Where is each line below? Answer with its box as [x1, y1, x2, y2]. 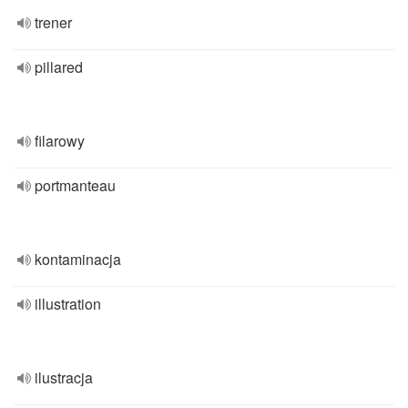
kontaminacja [35, 249, 121, 270]
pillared [35, 56, 83, 77]
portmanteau [35, 175, 116, 196]
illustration [35, 293, 101, 314]
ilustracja [35, 367, 93, 388]
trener [35, 12, 72, 33]
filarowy [35, 130, 85, 151]
